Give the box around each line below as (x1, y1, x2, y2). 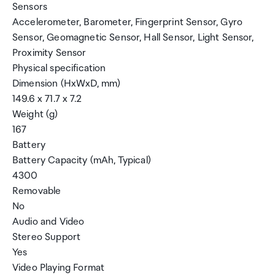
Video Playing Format (12, 262, 105, 274)
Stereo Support (12, 231, 81, 243)
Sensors (12, 1, 48, 13)
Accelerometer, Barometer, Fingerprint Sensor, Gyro (12, 17, 243, 28)
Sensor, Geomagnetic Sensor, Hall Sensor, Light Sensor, (12, 32, 254, 44)
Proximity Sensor (12, 47, 87, 59)
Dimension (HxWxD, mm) (12, 78, 121, 90)
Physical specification (12, 63, 106, 74)
